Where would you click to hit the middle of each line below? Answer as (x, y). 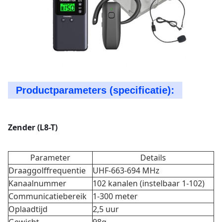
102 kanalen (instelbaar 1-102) (149, 183)
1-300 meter (115, 196)
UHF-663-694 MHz (126, 170)
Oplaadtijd (28, 209)
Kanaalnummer (37, 183)
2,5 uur (106, 209)
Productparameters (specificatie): (95, 90)
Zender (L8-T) (33, 127)
